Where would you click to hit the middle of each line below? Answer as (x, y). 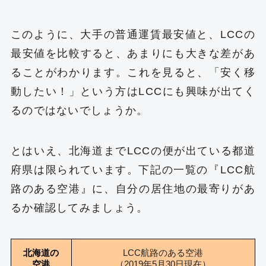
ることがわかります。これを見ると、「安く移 (133, 73)
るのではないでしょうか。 (79, 111)
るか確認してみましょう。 (79, 208)
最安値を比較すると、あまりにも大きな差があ (133, 54)
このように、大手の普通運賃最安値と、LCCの (133, 35)
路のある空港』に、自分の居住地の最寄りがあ (133, 189)
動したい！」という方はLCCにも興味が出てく (133, 92)
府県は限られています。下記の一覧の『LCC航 (133, 170)
